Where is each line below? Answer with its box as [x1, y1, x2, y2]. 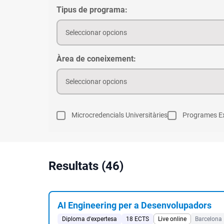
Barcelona [195, 215, 222, 222]
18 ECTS [126, 215, 149, 222]
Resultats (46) [48, 159, 123, 173]
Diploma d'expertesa [62, 215, 117, 222]
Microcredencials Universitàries [71, 111, 167, 119]
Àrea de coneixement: [56, 54, 136, 63]
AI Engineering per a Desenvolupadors [57, 200, 211, 210]
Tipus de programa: [56, 5, 127, 14]
